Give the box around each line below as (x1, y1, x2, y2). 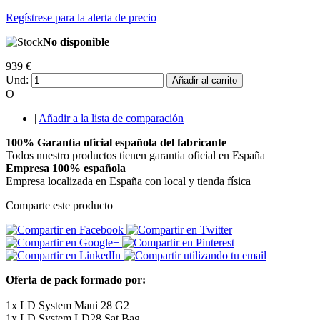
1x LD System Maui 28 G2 (6, 299, 132, 312)
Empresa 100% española (6, 162, 126, 175)
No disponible (43, 36, 109, 49)
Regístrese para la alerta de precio (6, 11, 156, 24)
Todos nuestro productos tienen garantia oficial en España (6, 149, 265, 162)
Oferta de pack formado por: (6, 274, 146, 286)
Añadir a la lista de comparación (39, 112, 184, 125)
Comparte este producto (6, 199, 113, 212)
